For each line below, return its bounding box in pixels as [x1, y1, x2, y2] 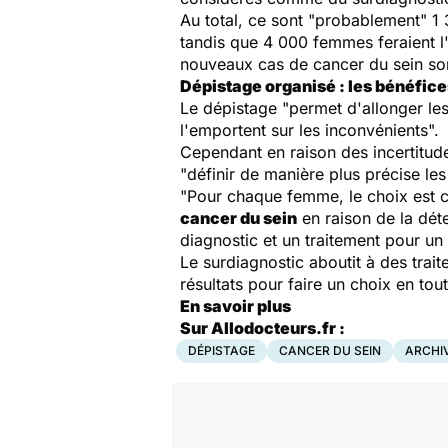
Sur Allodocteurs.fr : [180, 318, 345, 338]
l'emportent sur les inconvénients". [180, 120, 439, 140]
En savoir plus [180, 296, 291, 316]
